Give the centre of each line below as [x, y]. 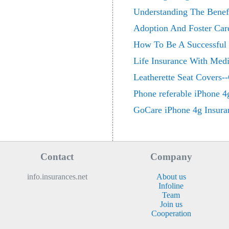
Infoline [171, 186]
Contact [57, 156]
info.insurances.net [57, 176]
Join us [171, 204]
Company [171, 156]
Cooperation [171, 213]
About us [171, 176]
